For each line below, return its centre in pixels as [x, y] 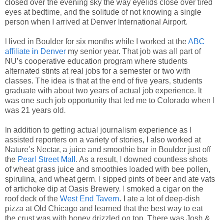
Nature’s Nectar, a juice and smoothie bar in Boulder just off [108, 150]
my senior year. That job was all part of [133, 52]
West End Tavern [90, 199]
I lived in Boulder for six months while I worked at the [96, 42]
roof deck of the [32, 199]
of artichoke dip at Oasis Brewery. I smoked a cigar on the [104, 189]
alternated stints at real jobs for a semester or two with [98, 71]
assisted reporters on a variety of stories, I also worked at [103, 140]
